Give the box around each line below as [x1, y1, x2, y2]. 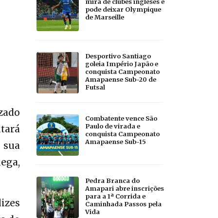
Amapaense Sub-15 [85, 137, 146, 145]
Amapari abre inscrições [85, 184, 164, 192]
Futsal [85, 83, 105, 91]
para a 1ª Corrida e [85, 192, 145, 200]
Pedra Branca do [85, 176, 140, 184]
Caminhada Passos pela [85, 200, 162, 208]
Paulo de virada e [85, 122, 140, 130]
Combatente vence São [85, 114, 157, 122]
